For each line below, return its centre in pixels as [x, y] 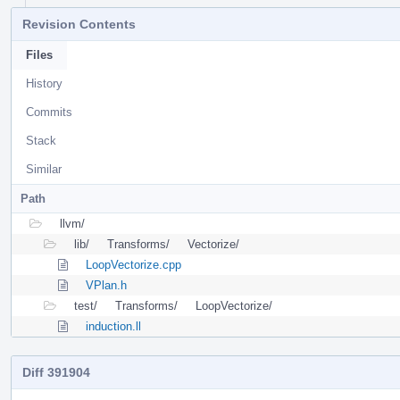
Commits [49, 112]
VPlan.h [106, 285]
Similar [44, 169]
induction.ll [113, 326]
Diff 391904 [56, 372]
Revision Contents [79, 24]
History [44, 83]
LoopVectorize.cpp [133, 264]
